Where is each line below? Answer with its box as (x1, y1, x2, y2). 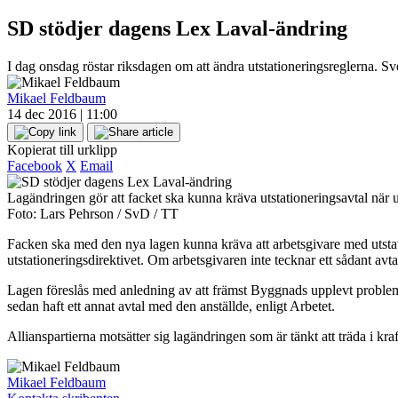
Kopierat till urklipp (7, 141, 117, 157)
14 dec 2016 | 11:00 (7, 106, 117, 122)
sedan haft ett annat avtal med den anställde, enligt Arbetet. (7, 298, 335, 314)
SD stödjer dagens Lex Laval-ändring (7, 16, 347, 40)
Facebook (7, 157, 62, 173)
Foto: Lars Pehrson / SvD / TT (7, 205, 179, 221)
